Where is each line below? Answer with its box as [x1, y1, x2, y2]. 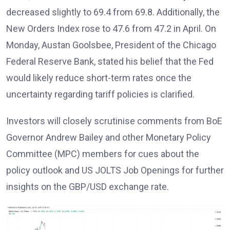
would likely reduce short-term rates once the [6, 72, 191, 84]
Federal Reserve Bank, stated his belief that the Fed [6, 56, 214, 67]
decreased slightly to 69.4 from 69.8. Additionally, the [6, 7, 220, 18]
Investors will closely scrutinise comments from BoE [6, 116, 222, 127]
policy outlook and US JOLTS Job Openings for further [6, 165, 224, 176]
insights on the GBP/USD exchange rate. [6, 181, 169, 193]
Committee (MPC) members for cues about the [6, 148, 199, 160]
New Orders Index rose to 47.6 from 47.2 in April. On [6, 23, 216, 34]
